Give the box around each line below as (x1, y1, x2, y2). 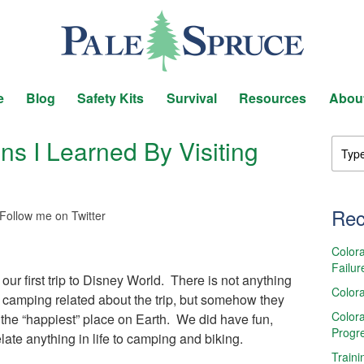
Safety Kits (77, 89, 145, 108)
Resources (239, 89, 307, 108)
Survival (166, 89, 217, 108)
